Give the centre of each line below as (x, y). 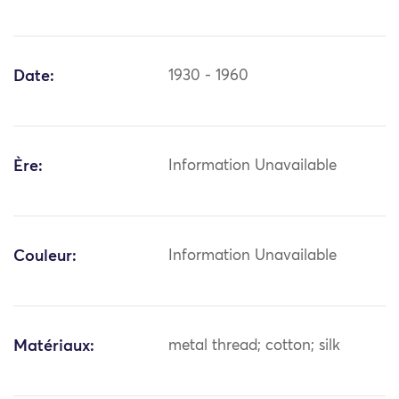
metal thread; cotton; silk (255, 346)
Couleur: (45, 257)
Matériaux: (54, 347)
